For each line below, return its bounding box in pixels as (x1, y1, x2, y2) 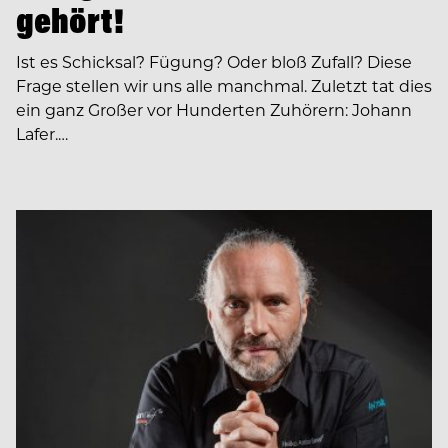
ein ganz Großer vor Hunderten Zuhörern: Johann (16, 98, 412, 120)
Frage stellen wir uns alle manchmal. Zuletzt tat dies (16, 74, 432, 96)
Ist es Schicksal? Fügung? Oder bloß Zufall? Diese (16, 50, 412, 72)
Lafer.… (16, 122, 68, 144)
